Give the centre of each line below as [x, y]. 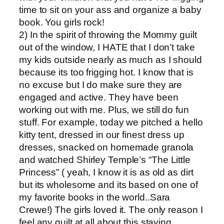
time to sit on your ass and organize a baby [110, 9]
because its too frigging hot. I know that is [106, 72]
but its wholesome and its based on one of [108, 184]
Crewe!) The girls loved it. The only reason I [111, 209]
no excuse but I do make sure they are [101, 84]
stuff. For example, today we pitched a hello [111, 122]
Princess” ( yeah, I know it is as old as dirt [106, 172]
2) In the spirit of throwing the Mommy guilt [108, 34]
